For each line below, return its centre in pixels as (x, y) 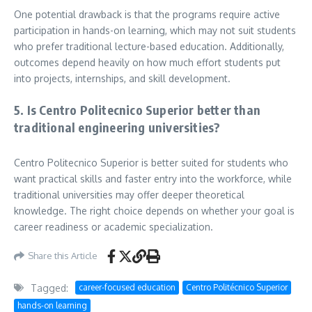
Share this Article (63, 256)
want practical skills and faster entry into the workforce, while (153, 178)
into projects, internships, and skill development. (122, 78)
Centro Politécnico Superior (237, 288)
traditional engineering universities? (117, 127)
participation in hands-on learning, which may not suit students (155, 30)
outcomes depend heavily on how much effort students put (147, 62)
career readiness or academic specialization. (114, 226)
